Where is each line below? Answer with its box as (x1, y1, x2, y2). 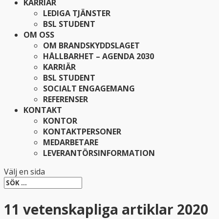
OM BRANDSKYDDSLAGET (43, 40, 140, 51)
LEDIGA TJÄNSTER (43, 8, 110, 19)
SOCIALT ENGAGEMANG (43, 83, 135, 94)
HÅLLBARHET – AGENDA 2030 (43, 51, 154, 62)
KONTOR (43, 115, 77, 126)
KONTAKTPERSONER (43, 126, 121, 137)
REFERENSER (43, 94, 88, 105)
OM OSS (23, 29, 54, 40)
